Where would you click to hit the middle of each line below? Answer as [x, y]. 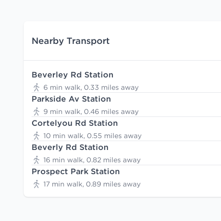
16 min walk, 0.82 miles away [92, 160]
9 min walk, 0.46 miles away [91, 112]
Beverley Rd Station [73, 75]
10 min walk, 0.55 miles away [92, 136]
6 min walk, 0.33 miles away [91, 88]
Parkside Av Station [71, 99]
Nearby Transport [71, 40]
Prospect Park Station [76, 171]
